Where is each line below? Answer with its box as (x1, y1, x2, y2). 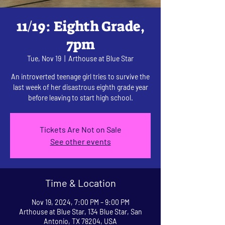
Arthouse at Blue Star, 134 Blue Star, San (19, 207, 142, 216)
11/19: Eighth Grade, (16, 17, 145, 36)
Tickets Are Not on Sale (39, 124, 122, 134)
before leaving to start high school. (28, 93, 133, 102)
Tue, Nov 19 (27, 54, 61, 63)
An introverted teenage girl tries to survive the (11, 72, 150, 81)
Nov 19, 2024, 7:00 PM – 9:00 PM (31, 197, 130, 206)
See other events (50, 136, 111, 146)
